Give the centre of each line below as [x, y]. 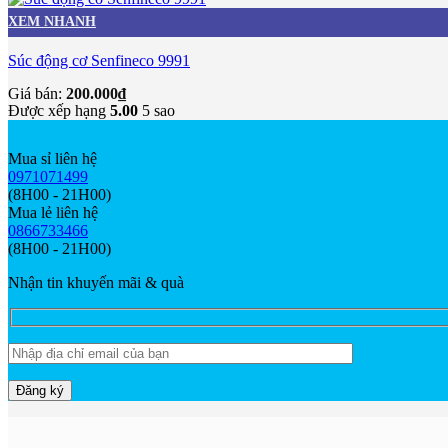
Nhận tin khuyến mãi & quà [96, 282]
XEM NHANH [52, 21]
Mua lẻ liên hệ [53, 212]
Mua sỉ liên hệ [52, 158]
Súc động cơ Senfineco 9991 [99, 60]
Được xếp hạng [59, 110]
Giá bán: [35, 93]
